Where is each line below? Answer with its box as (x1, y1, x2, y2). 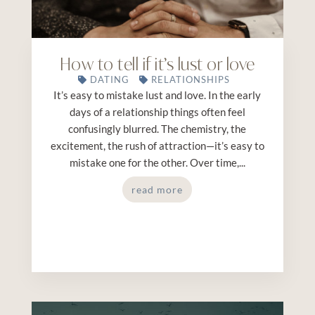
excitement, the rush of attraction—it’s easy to (50, 139, 264, 153)
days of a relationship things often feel (69, 105, 245, 119)
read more (131, 184, 184, 196)
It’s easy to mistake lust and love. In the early (53, 89, 262, 102)
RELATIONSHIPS (150, 74, 230, 86)
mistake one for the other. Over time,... (69, 156, 245, 169)
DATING (89, 74, 129, 86)
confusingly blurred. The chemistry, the (68, 122, 247, 136)
